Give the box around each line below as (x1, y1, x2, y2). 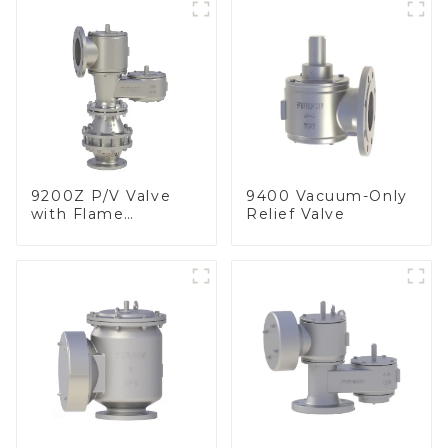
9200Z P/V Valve (30, 187, 172, 206)
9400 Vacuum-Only (245, 187, 408, 206)
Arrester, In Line (30, 223, 169, 242)
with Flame (30, 205, 125, 224)
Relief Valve (245, 205, 346, 224)
